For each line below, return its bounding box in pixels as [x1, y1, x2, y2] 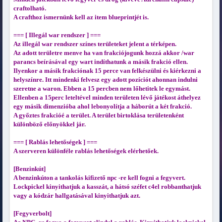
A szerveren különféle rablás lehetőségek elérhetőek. [13, 147, 159, 155]
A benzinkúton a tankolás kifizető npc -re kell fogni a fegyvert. [13, 174, 185, 182]
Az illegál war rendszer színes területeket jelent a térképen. [13, 40, 176, 48]
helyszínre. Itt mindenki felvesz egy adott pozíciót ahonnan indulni [13, 76, 198, 84]
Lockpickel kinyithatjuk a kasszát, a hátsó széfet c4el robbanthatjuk [13, 183, 201, 191]
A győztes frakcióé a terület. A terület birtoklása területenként [13, 111, 184, 119]
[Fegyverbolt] [13, 210, 52, 218]
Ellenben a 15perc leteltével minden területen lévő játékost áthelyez [13, 94, 201, 102]
